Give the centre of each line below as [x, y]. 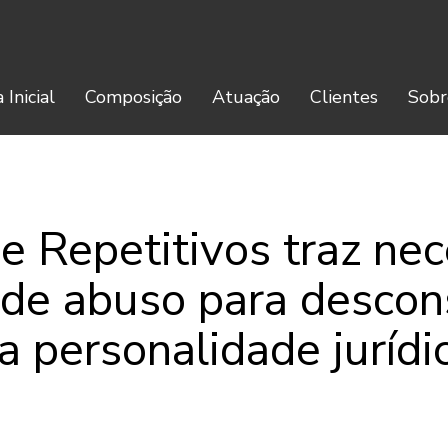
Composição [133, 97]
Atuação [246, 97]
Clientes [344, 97]
